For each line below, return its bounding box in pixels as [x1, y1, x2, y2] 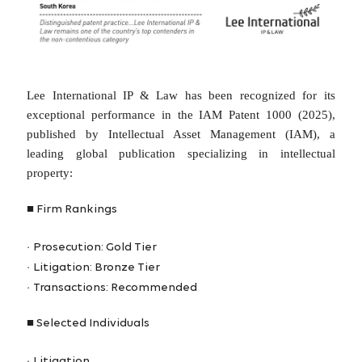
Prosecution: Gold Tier [33, 242, 158, 255]
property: [27, 166, 74, 180]
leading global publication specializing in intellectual [27, 147, 335, 161]
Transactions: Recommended [33, 282, 198, 295]
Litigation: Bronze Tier [33, 262, 161, 275]
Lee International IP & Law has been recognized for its [27, 89, 335, 103]
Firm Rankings [34, 204, 118, 217]
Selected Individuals [34, 318, 150, 330]
